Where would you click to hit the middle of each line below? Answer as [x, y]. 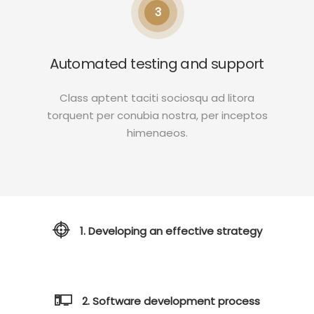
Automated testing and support [157, 64]
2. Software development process [171, 301]
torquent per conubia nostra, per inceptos [157, 115]
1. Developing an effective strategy [171, 231]
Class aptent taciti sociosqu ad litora [157, 98]
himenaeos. [157, 133]
